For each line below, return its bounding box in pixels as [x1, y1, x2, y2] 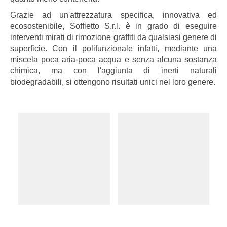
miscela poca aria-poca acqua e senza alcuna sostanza [10, 55, 217, 64]
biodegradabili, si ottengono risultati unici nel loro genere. [10, 78, 215, 86]
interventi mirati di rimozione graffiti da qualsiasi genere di [10, 33, 217, 42]
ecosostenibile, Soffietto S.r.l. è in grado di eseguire [10, 22, 217, 30]
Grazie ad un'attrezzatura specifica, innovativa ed [10, 11, 217, 19]
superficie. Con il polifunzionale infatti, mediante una [10, 44, 217, 53]
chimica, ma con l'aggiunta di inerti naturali [10, 66, 217, 75]
